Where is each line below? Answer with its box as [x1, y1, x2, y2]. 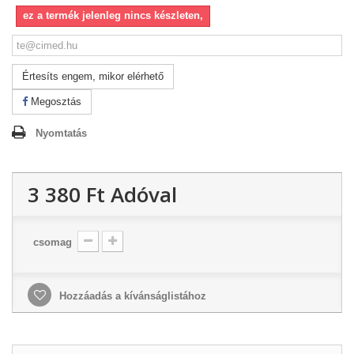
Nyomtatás [36, 127, 87, 139]
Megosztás [28, 96, 81, 107]
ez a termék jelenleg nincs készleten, [23, 9, 203, 21]
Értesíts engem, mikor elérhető [22, 70, 164, 82]
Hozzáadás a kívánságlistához [56, 290, 206, 302]
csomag [33, 236, 72, 248]
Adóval [105, 180, 177, 209]
